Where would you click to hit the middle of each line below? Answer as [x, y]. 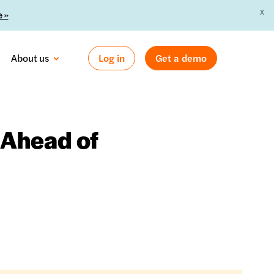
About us [30, 58]
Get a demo [181, 58]
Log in [112, 58]
